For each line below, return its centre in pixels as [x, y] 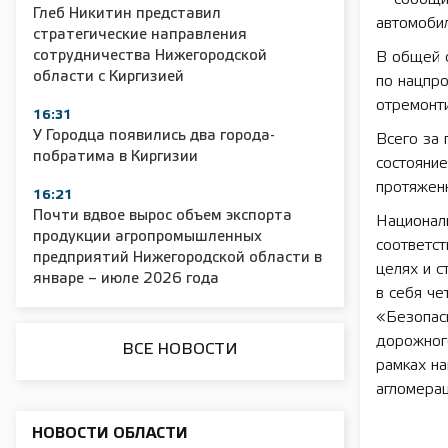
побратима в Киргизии [115, 157]
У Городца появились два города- [154, 136]
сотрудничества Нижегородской [150, 56]
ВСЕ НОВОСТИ [180, 349]
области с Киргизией [108, 77]
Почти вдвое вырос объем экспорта [162, 216]
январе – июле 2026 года [126, 279]
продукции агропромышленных [147, 237]
